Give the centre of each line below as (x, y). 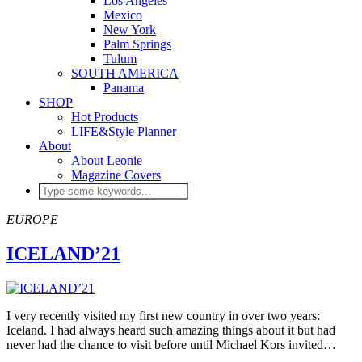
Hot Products (105, 117)
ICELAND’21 (63, 253)
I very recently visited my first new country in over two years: (163, 315)
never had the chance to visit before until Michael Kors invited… (171, 344)
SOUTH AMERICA (125, 73)
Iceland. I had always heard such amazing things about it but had (171, 330)
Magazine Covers (116, 175)
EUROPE (32, 219)
